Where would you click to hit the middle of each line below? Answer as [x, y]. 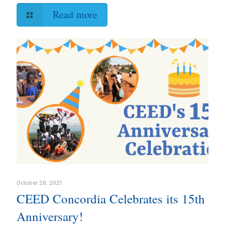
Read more [75, 15]
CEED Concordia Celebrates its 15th [111, 198]
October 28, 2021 [39, 182]
